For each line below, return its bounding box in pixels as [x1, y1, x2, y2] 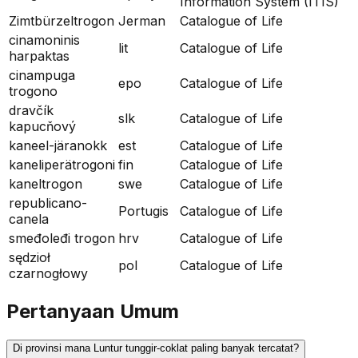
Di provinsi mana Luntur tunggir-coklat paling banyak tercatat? [13, 341, 299, 354]
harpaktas [9, 47, 70, 64]
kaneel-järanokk [9, 137, 107, 153]
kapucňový [9, 117, 76, 134]
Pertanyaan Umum [6, 299, 179, 323]
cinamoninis [9, 31, 80, 48]
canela [9, 210, 49, 227]
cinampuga [9, 66, 75, 83]
